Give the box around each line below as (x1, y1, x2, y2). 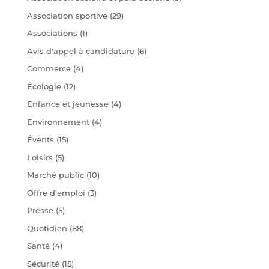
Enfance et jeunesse (26, 99, 109, 109)
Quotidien (26, 223, 67, 233)
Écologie (26, 81, 61, 91)
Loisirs (26, 152, 53, 162)
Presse (26, 205, 53, 216)
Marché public (26, 170, 84, 180)
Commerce (26, 64, 71, 74)
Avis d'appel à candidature (26, 46, 134, 56)
